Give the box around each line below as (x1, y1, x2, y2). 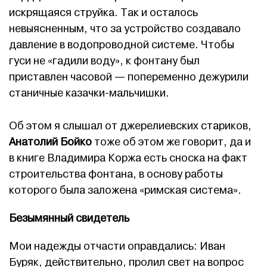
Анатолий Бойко (9, 135, 92, 150)
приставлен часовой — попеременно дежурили (9, 70, 249, 85)
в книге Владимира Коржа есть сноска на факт (9, 151, 247, 166)
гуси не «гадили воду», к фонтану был (9, 54, 200, 69)
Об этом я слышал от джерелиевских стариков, (9, 119, 252, 133)
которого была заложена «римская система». (9, 184, 241, 198)
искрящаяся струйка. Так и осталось (9, 6, 198, 20)
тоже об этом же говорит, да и (92, 135, 251, 150)
